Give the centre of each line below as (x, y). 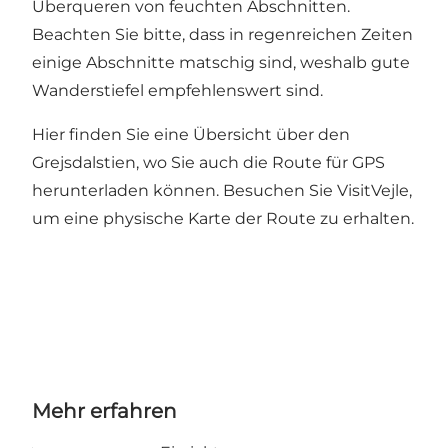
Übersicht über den (271, 134)
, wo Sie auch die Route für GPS (260, 162)
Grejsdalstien (84, 162)
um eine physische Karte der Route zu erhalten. (223, 218)
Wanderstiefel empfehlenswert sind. (177, 90)
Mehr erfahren (104, 410)
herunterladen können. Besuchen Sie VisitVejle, (222, 190)
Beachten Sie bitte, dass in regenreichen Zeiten (222, 34)
